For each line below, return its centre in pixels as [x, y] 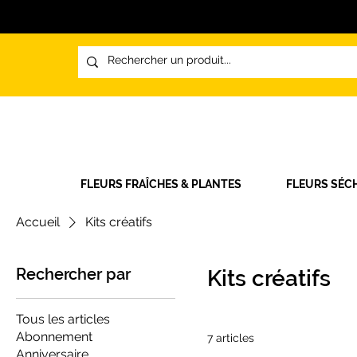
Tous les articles [63, 320]
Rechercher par [73, 275]
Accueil [38, 222]
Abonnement [54, 337]
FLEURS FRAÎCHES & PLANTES [161, 184]
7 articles [231, 338]
